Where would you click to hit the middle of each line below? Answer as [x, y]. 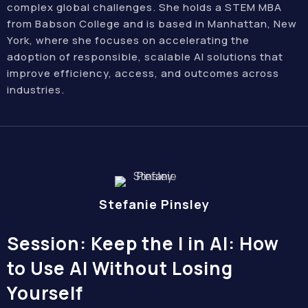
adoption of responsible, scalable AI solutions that [145, 57]
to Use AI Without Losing [120, 268]
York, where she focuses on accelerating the [128, 40]
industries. [36, 90]
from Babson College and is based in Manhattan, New [152, 24]
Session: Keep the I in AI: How [143, 243]
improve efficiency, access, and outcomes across [143, 73]
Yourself [45, 293]
